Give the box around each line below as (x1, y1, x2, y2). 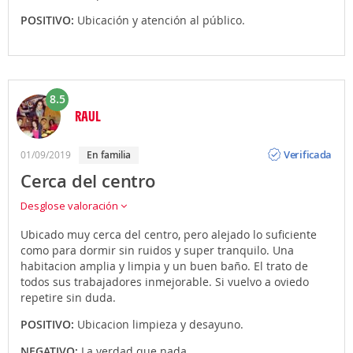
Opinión (284, 135, 321, 150)
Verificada (284, 147, 333, 162)
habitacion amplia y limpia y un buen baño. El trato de (20, 258, 308, 273)
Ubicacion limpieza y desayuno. (77, 316, 243, 332)
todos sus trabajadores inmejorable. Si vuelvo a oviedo (20, 273, 309, 289)
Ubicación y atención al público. (77, 12, 245, 28)
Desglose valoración (20, 198, 121, 213)
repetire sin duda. (20, 289, 116, 305)
